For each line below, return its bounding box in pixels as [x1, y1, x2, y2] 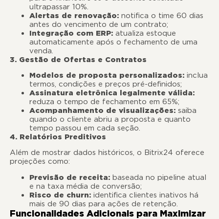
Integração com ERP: [29, 28, 113, 38]
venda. [29, 46, 53, 55]
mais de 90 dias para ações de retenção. [29, 199, 178, 208]
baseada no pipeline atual [110, 173, 206, 182]
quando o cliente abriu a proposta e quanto [29, 115, 191, 124]
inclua [184, 71, 208, 80]
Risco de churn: [29, 190, 91, 199]
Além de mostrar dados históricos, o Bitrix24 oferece [10, 148, 204, 157]
